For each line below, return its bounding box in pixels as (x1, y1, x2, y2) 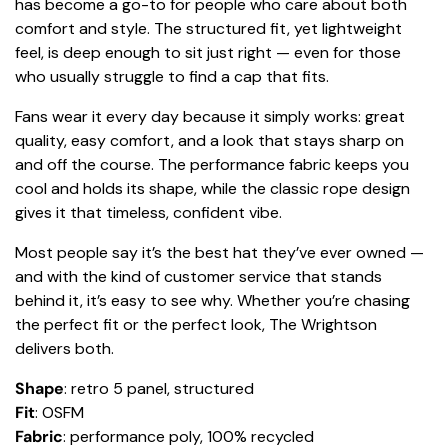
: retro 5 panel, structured (64, 378, 254, 400)
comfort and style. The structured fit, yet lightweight (15, 18, 402, 40)
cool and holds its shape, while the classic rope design (15, 178, 410, 200)
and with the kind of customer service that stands (15, 266, 382, 288)
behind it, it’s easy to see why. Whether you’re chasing (15, 290, 410, 312)
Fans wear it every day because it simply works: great (15, 106, 405, 128)
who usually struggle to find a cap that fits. (15, 66, 329, 88)
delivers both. (15, 338, 114, 360)
